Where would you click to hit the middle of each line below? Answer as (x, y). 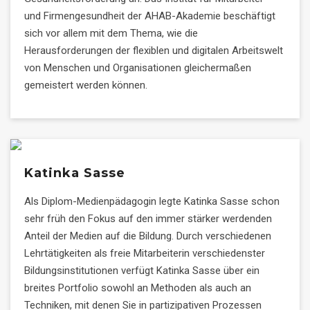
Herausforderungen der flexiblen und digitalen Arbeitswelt (154, 51)
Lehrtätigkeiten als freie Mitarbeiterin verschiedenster (145, 253)
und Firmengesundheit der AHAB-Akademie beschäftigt (150, 16)
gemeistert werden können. (86, 85)
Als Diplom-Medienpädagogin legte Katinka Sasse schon (152, 201)
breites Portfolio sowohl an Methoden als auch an (138, 288)
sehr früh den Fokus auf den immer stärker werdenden (148, 219)
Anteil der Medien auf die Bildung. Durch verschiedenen (148, 236)
